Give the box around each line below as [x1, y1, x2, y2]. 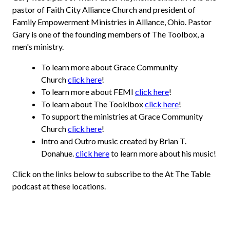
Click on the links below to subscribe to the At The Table [12, 169, 210, 179]
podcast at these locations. [12, 181, 106, 191]
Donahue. [41, 148, 75, 159]
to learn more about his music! [109, 148, 216, 159]
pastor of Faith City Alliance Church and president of [12, 5, 196, 15]
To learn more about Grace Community [41, 62, 178, 72]
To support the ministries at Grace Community [41, 111, 203, 122]
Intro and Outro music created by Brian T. [41, 136, 186, 146]
